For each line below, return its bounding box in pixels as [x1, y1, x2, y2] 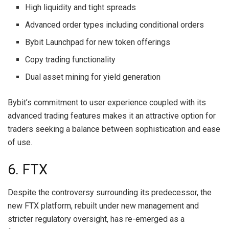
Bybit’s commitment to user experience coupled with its [8, 97, 206, 107]
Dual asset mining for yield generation [25, 72, 161, 82]
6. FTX [8, 162, 48, 178]
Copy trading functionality [25, 54, 116, 64]
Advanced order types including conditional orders [25, 19, 204, 30]
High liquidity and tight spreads [25, 2, 136, 12]
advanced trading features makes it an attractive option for [8, 110, 216, 121]
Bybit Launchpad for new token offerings [25, 37, 171, 47]
